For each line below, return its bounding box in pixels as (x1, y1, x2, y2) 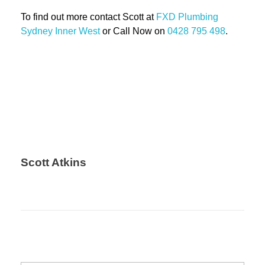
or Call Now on (100, 26, 167, 37)
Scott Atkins (21, 156, 86, 169)
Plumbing (178, 12, 218, 22)
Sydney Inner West (21, 26, 100, 37)
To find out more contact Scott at (21, 12, 156, 22)
